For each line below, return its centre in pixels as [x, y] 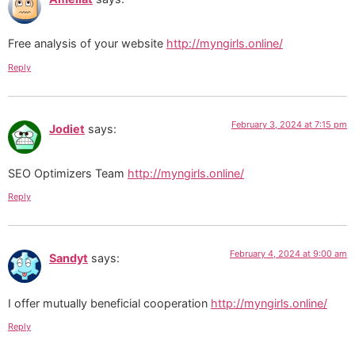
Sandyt [69, 258]
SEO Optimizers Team [68, 174]
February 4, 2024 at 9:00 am [288, 254]
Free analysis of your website [87, 44]
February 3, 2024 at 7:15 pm [289, 124]
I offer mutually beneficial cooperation [109, 303]
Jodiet [67, 128]
